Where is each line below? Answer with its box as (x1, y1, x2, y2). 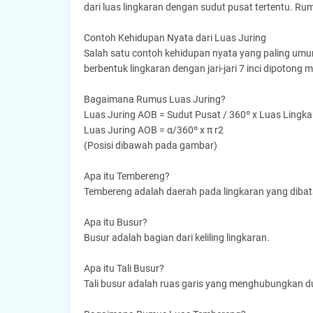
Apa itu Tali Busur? (83, 263, 164, 274)
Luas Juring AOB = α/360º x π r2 (83, 124, 224, 136)
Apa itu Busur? (83, 217, 147, 228)
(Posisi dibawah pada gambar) (83, 140, 217, 151)
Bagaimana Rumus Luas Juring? (83, 94, 226, 105)
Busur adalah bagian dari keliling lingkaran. (83, 232, 270, 243)
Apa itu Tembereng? (83, 170, 170, 182)
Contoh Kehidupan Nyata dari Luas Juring (83, 32, 266, 43)
